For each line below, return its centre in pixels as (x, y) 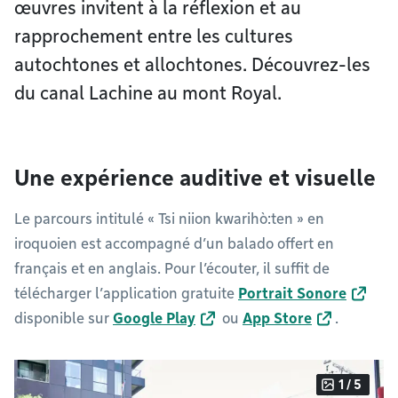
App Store (277, 318)
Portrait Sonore (292, 294)
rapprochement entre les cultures (154, 36)
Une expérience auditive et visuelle (195, 178)
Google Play (154, 318)
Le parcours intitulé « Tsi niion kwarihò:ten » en (169, 219)
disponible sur (64, 318)
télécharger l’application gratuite (126, 294)
